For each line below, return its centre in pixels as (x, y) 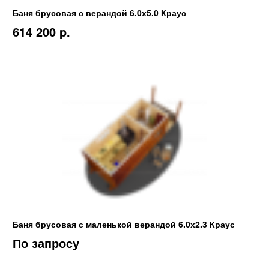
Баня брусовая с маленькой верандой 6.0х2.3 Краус (124, 224)
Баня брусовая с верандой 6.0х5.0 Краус (99, 12)
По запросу (46, 243)
